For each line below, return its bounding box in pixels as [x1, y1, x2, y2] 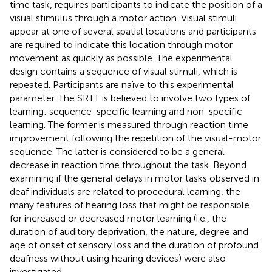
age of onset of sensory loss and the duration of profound [10, 239, 259, 251]
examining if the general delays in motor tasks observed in [10, 172, 259, 184]
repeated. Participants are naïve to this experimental [10, 78, 234, 90]
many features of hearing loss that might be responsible [10, 199, 250, 211]
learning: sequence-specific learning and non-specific [10, 105, 242, 117]
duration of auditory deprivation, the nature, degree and [10, 225, 248, 237]
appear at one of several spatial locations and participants [10, 25, 256, 37]
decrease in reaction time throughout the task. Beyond [10, 158, 246, 171]
